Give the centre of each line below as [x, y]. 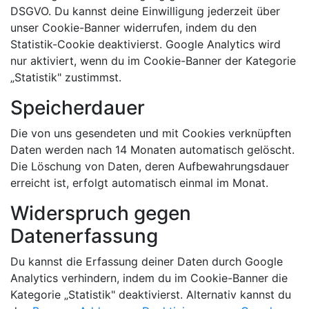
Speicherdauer [78, 108]
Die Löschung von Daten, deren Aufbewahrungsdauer [150, 166]
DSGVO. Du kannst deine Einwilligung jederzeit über [145, 11]
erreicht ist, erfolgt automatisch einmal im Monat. [139, 183]
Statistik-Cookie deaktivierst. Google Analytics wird [146, 44]
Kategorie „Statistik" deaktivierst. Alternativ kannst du [151, 295]
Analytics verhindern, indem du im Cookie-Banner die [149, 278]
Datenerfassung [84, 236]
